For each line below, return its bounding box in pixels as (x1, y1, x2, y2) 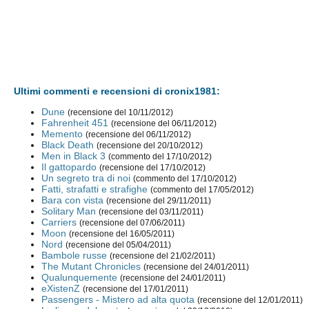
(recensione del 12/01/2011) (197, 296, 303, 305)
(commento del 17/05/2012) (150, 186, 255, 195)
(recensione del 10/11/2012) (68, 108, 174, 117)
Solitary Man (41, 206, 97, 217)
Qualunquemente (41, 272, 118, 283)
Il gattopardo (41, 161, 97, 173)
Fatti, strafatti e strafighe (41, 183, 148, 195)
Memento (41, 128, 83, 140)
